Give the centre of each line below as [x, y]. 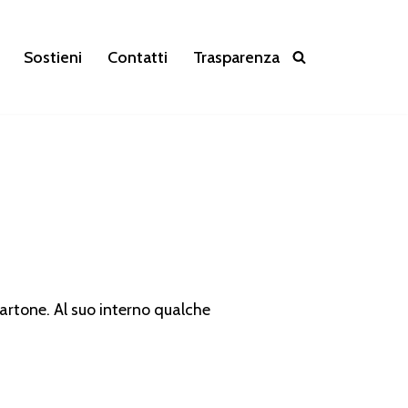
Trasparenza [236, 57]
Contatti [138, 57]
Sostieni [53, 57]
